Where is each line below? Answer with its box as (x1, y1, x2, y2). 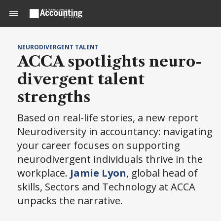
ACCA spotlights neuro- (17, 52, 202, 71)
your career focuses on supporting (17, 139, 180, 152)
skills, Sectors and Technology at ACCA (17, 180, 195, 193)
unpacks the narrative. (17, 194, 123, 207)
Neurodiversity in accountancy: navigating (17, 125, 213, 138)
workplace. (17, 166, 70, 180)
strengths (17, 88, 90, 106)
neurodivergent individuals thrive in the (17, 152, 203, 166)
